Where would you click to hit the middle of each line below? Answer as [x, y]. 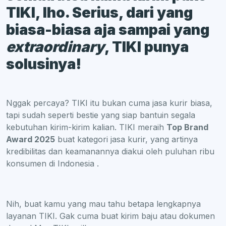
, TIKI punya [147, 46]
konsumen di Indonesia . [52, 163]
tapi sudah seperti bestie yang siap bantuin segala [101, 115]
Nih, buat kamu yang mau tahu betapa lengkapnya [103, 204]
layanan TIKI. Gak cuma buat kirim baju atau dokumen [110, 216]
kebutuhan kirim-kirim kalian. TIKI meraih [86, 127]
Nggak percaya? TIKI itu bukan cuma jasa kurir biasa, [109, 103]
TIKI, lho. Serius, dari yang [99, 12]
